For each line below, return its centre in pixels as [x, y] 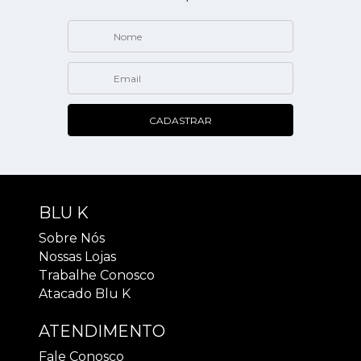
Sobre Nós [72, 238]
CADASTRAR [180, 120]
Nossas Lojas [77, 257]
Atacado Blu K [85, 294]
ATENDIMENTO [102, 331]
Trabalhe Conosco [97, 275]
